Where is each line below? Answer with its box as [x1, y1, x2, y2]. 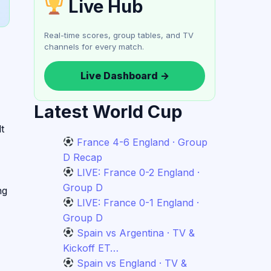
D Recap [63, 151, 102, 163]
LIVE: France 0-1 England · [77, 196, 200, 209]
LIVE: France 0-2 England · [77, 166, 200, 178]
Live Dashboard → [80, 69, 169, 82]
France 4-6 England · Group [77, 135, 208, 148]
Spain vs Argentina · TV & [77, 226, 195, 239]
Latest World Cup [34, 100, 182, 122]
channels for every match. [44, 41, 144, 51]
